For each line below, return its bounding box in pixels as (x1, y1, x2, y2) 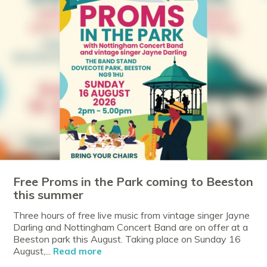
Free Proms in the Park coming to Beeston (13, 174, 254, 190)
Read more (53, 246, 103, 257)
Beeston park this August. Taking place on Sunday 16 (13, 233, 241, 246)
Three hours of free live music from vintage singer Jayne (13, 209, 250, 222)
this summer (13, 187, 84, 203)
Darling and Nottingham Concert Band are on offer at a (13, 221, 249, 234)
